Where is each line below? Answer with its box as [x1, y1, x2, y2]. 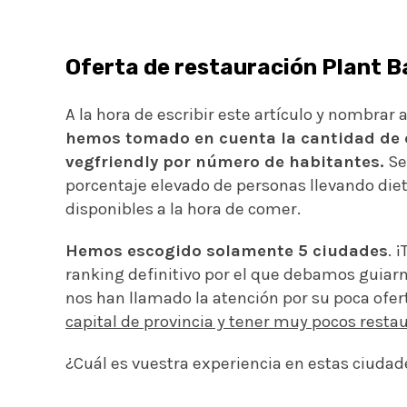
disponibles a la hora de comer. [65, 198, 301, 219]
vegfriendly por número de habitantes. [65, 151, 384, 172]
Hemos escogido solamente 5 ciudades [65, 240, 388, 261]
